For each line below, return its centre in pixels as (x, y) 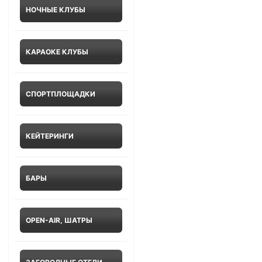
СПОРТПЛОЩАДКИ (61, 94)
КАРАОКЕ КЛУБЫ (57, 51)
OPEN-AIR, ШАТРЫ (59, 220)
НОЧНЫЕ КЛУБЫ (56, 9)
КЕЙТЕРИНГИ (50, 136)
